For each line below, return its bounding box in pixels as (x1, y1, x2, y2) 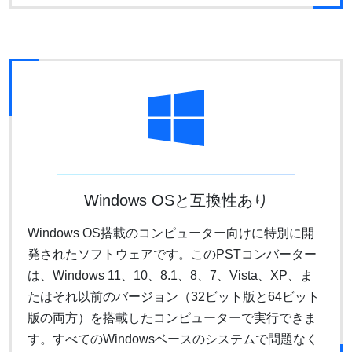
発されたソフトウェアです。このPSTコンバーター (27, 247, 317, 261)
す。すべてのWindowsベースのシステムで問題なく (27, 332, 318, 346)
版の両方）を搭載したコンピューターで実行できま (27, 310, 317, 324)
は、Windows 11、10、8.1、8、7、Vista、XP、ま (27, 268, 313, 282)
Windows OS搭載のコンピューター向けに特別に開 (27, 225, 314, 240)
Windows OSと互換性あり (83, 191, 269, 209)
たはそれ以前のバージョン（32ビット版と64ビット (27, 289, 320, 303)
